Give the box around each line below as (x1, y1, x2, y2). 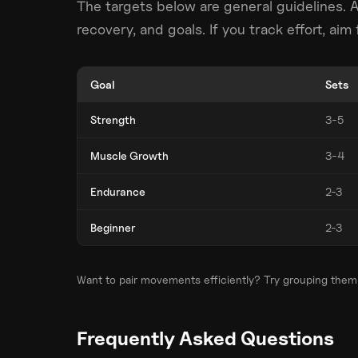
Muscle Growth (90, 149, 169, 162)
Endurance (90, 185, 145, 198)
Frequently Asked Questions (77, 327, 334, 350)
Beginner (90, 221, 135, 234)
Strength (90, 113, 136, 126)
